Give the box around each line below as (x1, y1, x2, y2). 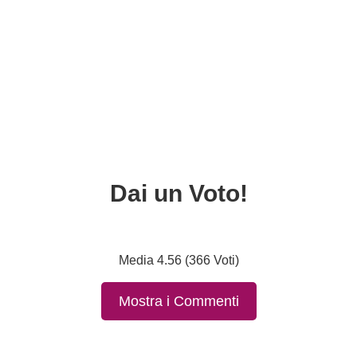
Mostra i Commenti (118, 293, 239, 309)
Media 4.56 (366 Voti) (118, 253, 239, 267)
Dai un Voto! (109, 180, 248, 206)
